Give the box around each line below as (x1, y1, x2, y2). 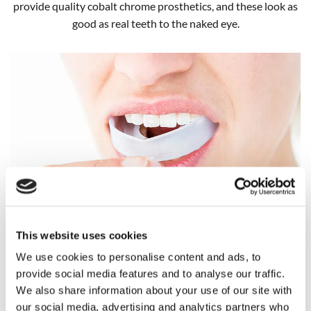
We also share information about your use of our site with (16, 284, 292, 296)
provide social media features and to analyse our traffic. (16, 267, 285, 280)
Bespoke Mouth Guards (77, 276, 234, 295)
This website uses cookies (16, 229, 148, 241)
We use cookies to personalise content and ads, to (16, 251, 261, 263)
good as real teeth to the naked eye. (72, 17, 239, 31)
